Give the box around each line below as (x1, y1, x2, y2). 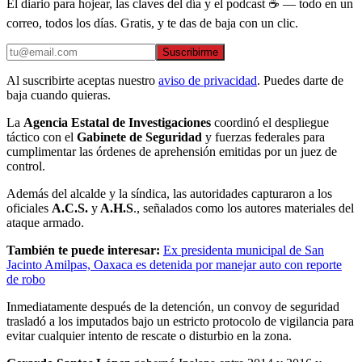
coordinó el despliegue (211, 116, 329, 130)
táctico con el (6, 130, 77, 145)
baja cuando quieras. (6, 88, 111, 103)
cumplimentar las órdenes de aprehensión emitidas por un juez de (6, 145, 337, 159)
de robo (6, 272, 45, 287)
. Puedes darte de (257, 74, 343, 88)
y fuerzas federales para (202, 130, 325, 145)
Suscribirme (162, 46, 218, 59)
